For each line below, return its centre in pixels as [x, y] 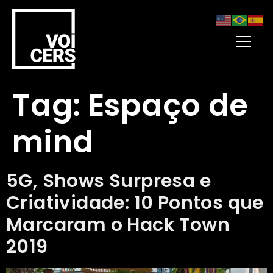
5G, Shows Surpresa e [108, 181]
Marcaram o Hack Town [118, 225]
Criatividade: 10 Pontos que [135, 203]
